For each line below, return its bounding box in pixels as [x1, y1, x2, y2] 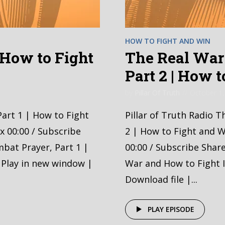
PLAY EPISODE [148, 204, 194, 214]
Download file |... [125, 173, 197, 185]
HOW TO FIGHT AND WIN [125, 36, 210, 46]
